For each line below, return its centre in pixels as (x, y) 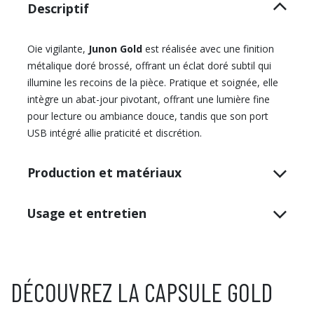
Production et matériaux (104, 173)
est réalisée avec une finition (208, 49)
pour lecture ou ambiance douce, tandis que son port (148, 116)
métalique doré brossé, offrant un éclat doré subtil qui (149, 66)
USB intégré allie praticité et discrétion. (115, 133)
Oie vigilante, (56, 49)
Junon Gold (114, 49)
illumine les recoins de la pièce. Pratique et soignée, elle (153, 83)
